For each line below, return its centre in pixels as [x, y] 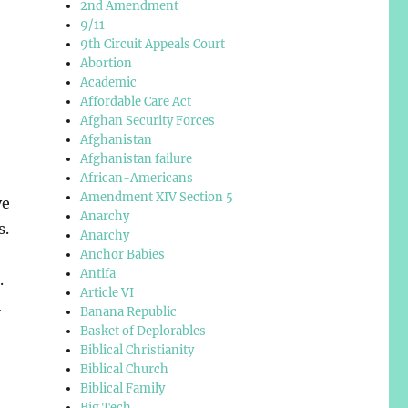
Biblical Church [125, 369]
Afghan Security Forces [148, 120]
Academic [109, 82]
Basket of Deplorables [143, 331]
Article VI [107, 292]
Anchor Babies [123, 254]
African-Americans [137, 178]
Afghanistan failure [137, 158]
